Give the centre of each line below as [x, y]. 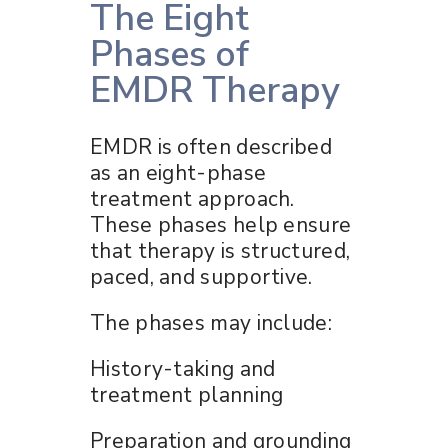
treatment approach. [192, 198]
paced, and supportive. [201, 276]
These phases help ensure [221, 224]
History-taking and [183, 368]
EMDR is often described [211, 146]
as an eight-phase [178, 172]
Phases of [169, 54]
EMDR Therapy [215, 90]
